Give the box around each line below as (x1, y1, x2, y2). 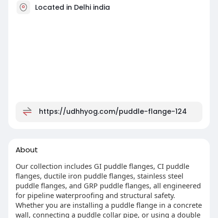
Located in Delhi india (35, 2, 110, 12)
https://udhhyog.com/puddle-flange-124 (38, 106, 187, 116)
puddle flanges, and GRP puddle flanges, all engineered (15, 180, 201, 190)
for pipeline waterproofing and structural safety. (15, 190, 175, 200)
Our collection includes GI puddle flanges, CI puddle (15, 161, 189, 171)
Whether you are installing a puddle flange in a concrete (15, 200, 202, 210)
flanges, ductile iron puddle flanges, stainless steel (15, 170, 183, 181)
